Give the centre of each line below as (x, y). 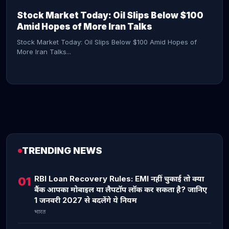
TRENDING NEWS (62, 151)
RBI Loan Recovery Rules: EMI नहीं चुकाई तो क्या (119, 179)
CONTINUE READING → (54, 171)
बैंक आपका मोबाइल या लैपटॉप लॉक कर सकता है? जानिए (121, 189)
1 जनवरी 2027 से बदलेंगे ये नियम (86, 200)
